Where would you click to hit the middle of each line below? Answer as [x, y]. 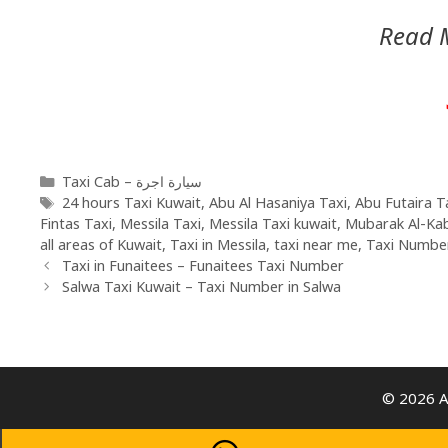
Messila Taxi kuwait [273, 223]
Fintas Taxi [76, 223]
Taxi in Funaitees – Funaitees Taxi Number [202, 265]
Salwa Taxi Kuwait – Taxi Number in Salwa [201, 286]
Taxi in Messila [218, 244]
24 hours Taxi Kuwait [131, 202]
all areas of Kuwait [101, 244]
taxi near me [316, 244]
